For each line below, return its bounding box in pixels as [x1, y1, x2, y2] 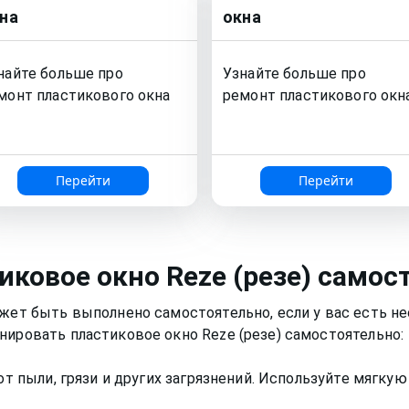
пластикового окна [37, 87, 171, 105]
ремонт [223, 87, 280, 105]
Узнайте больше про [223, 65, 366, 83]
